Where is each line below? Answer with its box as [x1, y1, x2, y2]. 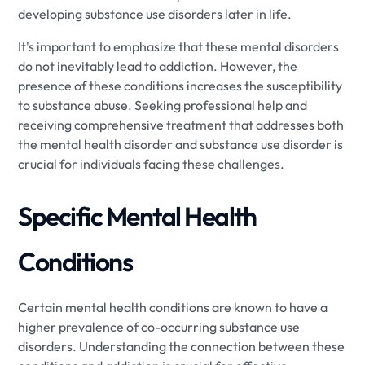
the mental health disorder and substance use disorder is [18, 135, 344, 152]
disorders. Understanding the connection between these [18, 337, 345, 354]
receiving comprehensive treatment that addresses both [18, 116, 345, 133]
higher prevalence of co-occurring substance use [18, 318, 301, 335]
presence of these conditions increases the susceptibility [18, 77, 343, 94]
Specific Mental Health [18, 199, 257, 232]
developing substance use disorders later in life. [18, 5, 292, 22]
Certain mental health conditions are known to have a [18, 298, 328, 315]
